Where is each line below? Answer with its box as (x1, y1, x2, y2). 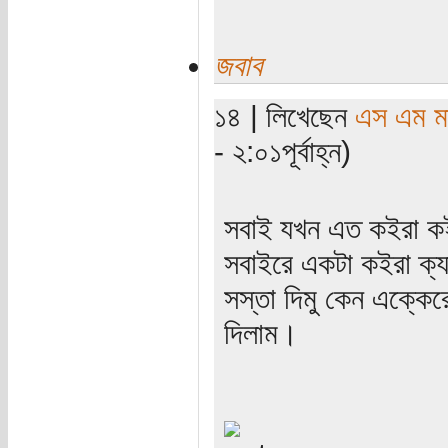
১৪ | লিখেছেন (213, 98, 355, 133)
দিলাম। (223, 315, 298, 350)
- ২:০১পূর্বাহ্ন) (213, 133, 351, 168)
